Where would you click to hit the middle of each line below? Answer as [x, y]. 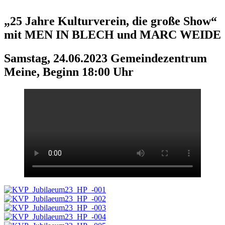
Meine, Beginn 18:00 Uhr [69, 72]
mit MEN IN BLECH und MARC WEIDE [113, 34]
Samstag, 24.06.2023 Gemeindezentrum [105, 58]
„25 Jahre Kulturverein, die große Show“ [110, 21]
